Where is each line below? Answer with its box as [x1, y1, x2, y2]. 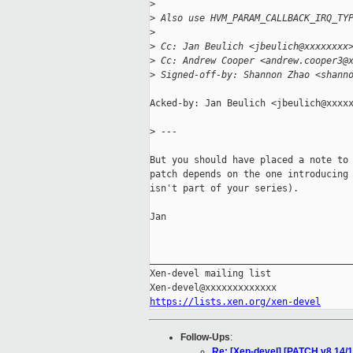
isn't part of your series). [150, 183, 299, 195]
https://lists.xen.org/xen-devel [150, 296, 321, 308]
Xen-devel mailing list [150, 268, 271, 280]
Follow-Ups [180, 332, 230, 344]
